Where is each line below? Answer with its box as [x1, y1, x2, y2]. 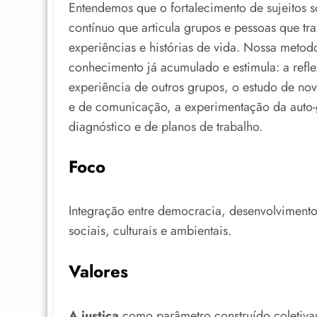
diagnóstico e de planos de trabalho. [69, 117, 263, 136]
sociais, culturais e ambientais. [69, 221, 231, 241]
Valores [69, 258, 128, 284]
